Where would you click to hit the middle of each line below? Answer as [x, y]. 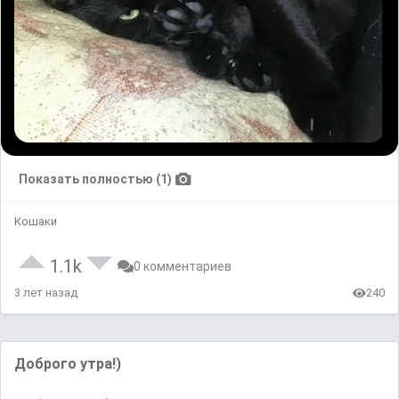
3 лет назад [46, 293]
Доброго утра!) [68, 364]
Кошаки [36, 221]
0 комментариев [183, 266]
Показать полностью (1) [95, 179]
